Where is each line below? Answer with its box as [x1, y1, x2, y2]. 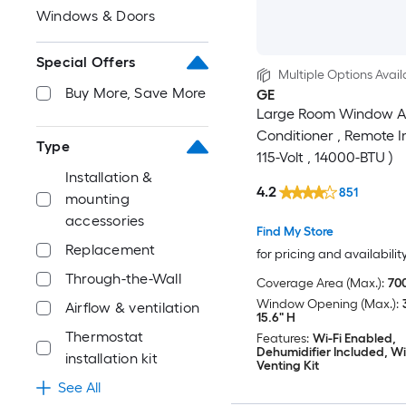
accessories [65, 212, 145, 229]
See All [58, 379, 101, 396]
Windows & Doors [36, 7, 156, 24]
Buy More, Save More [65, 84, 207, 101]
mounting [65, 190, 130, 208]
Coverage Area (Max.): [256, 275, 384, 291]
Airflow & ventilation [65, 299, 200, 316]
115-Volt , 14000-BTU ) [256, 149, 394, 167]
